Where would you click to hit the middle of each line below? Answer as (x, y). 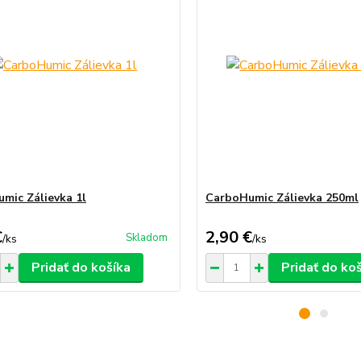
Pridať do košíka (81, 267)
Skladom (146, 237)
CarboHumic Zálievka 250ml (282, 197)
